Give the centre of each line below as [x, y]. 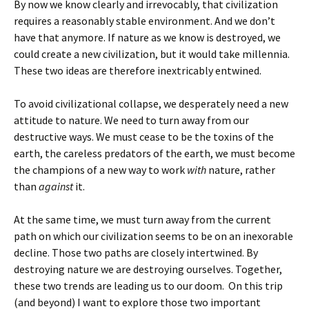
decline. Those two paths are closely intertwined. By [136, 252]
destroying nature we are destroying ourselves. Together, [148, 269]
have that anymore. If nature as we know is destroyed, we [147, 37]
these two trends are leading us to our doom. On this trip [148, 285]
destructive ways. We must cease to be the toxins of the [144, 136]
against [56, 186]
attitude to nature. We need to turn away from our [131, 120]
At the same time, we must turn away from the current [142, 219]
